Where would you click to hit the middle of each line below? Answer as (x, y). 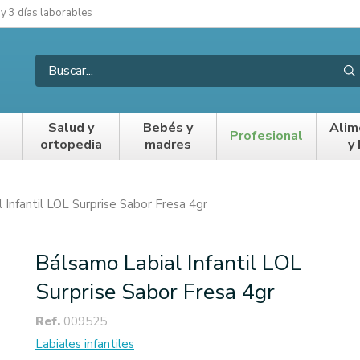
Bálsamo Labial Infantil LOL (169, 263)
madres (168, 144)
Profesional (266, 136)
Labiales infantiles (85, 344)
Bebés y (168, 127)
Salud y (72, 127)
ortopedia (72, 144)
